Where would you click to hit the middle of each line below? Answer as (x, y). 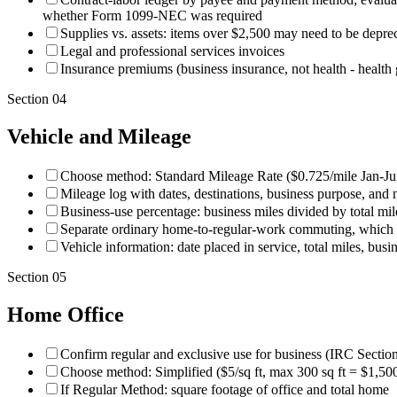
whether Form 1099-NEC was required (152, 16)
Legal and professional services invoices (172, 51)
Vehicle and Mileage (99, 136)
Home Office (66, 314)
